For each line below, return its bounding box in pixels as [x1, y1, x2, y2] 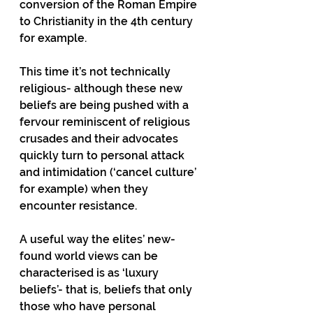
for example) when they [20, 182, 151, 196]
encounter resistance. [20, 199, 137, 212]
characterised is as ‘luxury [20, 266, 161, 279]
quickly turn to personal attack [20, 149, 187, 162]
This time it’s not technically [20, 65, 173, 78]
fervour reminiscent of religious [20, 115, 193, 129]
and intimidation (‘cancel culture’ [20, 166, 199, 179]
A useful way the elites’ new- [20, 233, 175, 246]
